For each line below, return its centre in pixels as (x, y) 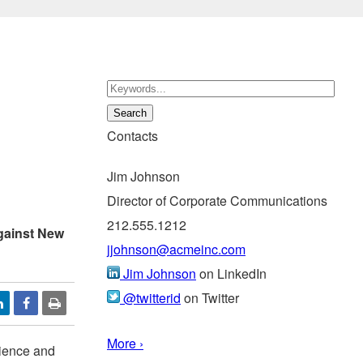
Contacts (132, 135)
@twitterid (150, 297)
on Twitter (210, 297)
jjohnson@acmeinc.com (176, 249)
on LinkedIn (231, 273)
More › (125, 343)
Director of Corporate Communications (217, 200)
